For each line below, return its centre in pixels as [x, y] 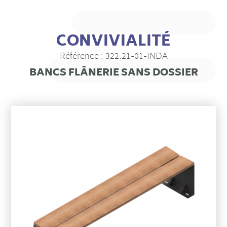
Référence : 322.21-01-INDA [113, 57]
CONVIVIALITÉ [113, 42]
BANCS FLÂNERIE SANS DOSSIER [113, 73]
